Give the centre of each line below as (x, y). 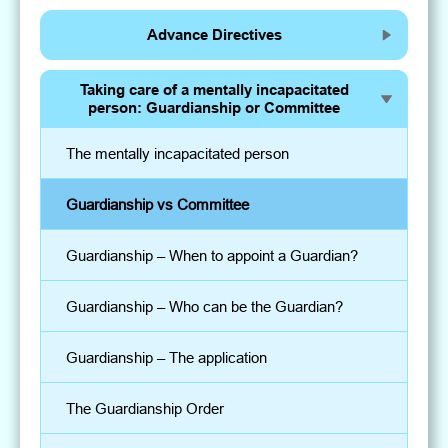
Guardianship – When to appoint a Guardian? (212, 255)
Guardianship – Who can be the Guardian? (205, 306)
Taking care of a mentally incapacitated (214, 90)
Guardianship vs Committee (158, 204)
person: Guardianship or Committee (214, 108)
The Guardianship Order (145, 408)
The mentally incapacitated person (178, 153)
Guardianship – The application (167, 357)
